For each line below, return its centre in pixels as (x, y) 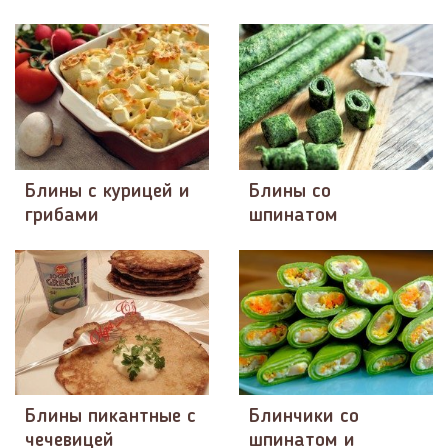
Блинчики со (304, 416)
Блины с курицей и (107, 191)
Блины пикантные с (110, 416)
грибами (62, 215)
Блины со (290, 191)
